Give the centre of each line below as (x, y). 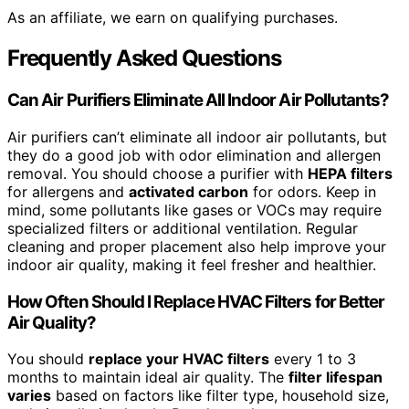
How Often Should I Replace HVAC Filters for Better (196, 301)
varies (29, 396)
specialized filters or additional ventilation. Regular (183, 228)
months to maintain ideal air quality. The (148, 378)
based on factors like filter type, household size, (220, 396)
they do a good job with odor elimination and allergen (194, 155)
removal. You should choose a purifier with (157, 173)
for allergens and (68, 191)
